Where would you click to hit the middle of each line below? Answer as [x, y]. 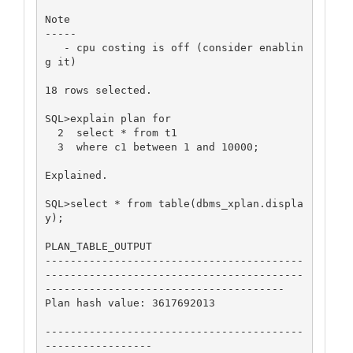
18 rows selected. [98, 90]
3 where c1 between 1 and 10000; [51, 147]
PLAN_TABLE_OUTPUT [98, 246]
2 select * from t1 [51, 132]
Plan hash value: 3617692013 [130, 303]
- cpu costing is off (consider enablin [54, 47]
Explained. [76, 175]
